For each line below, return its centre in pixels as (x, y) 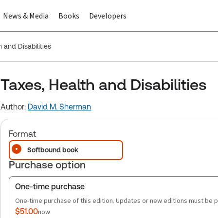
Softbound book (53, 150)
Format (23, 134)
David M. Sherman (60, 107)
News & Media (26, 16)
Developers (108, 16)
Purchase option (47, 165)
